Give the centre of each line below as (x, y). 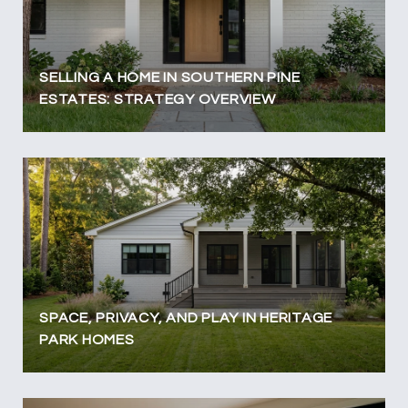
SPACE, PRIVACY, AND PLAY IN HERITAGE (186, 317)
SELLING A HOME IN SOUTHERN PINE (170, 77)
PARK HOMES (87, 339)
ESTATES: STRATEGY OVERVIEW (158, 99)
